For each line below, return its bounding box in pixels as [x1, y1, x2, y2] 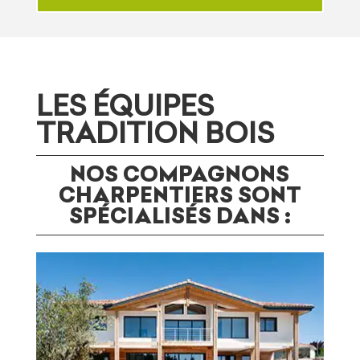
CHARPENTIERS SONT [58, 182, 301, 209]
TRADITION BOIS [35, 116, 274, 151]
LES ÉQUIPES [35, 88, 214, 124]
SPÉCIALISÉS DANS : [68, 202, 291, 230]
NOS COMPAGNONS [70, 161, 290, 188]
